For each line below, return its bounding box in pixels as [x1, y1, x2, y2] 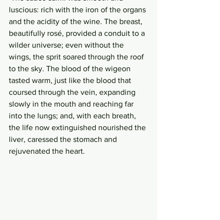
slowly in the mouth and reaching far [9, 100, 136, 108]
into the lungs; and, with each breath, [9, 111, 138, 120]
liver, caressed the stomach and [9, 135, 119, 143]
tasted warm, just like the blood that [9, 76, 133, 84]
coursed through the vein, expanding [9, 88, 137, 96]
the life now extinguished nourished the [9, 123, 148, 132]
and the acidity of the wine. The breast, [9, 17, 144, 26]
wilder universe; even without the [9, 41, 126, 49]
